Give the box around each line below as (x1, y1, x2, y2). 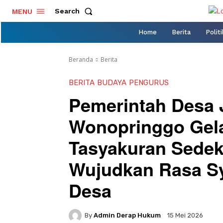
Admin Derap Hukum (94, 212, 161, 219)
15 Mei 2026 (167, 212, 203, 220)
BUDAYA (97, 78, 126, 87)
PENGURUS (129, 78, 169, 87)
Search (55, 7, 80, 15)
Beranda (69, 55, 93, 64)
